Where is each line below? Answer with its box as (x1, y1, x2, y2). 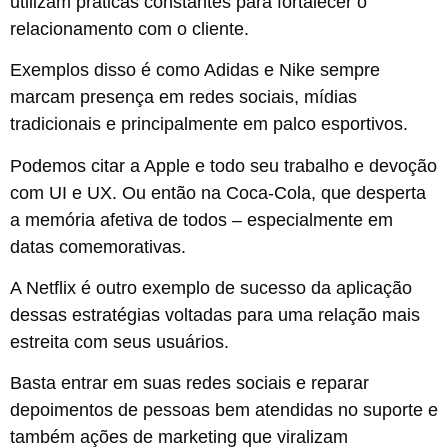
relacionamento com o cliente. (10, 18, 249, 39)
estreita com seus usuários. (10, 331, 229, 352)
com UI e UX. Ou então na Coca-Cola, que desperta (10, 182, 426, 203)
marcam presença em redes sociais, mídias (10, 87, 357, 108)
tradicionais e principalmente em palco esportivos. (10, 114, 408, 135)
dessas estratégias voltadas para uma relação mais (10, 304, 420, 325)
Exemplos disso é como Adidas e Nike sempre (10, 60, 380, 81)
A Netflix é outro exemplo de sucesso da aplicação (10, 277, 412, 298)
